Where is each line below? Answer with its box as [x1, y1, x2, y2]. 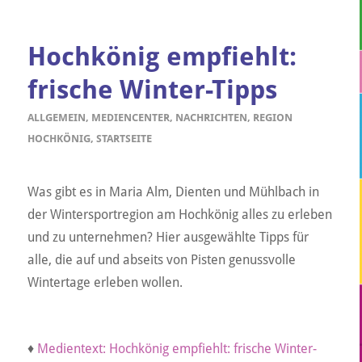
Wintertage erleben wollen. [27, 274, 183, 290]
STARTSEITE [95, 132, 152, 145]
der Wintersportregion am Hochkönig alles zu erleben [27, 206, 332, 222]
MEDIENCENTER [90, 111, 170, 124]
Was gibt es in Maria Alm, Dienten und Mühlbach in [27, 183, 319, 200]
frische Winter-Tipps [27, 74, 277, 105]
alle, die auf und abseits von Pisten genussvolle [27, 251, 296, 267]
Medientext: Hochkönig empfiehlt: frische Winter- [36, 340, 317, 356]
